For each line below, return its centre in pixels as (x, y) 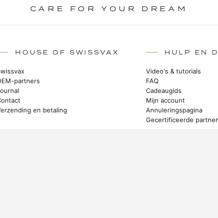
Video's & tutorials (173, 71)
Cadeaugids (163, 91)
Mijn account (165, 100)
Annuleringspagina (174, 110)
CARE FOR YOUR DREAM (109, 9)
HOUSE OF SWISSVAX (67, 52)
